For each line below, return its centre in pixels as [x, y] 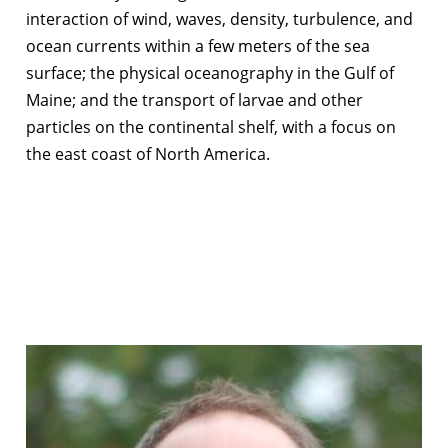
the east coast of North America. [148, 153]
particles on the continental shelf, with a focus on [211, 126]
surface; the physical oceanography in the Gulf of [210, 72]
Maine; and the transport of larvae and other [194, 99]
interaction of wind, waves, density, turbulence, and [219, 18]
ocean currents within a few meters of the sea [198, 45]
